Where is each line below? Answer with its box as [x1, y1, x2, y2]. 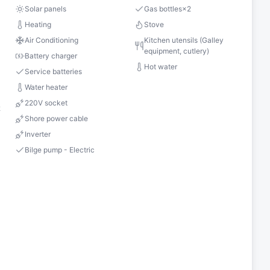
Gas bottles [144, 4, 183, 14]
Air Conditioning [25, 36, 79, 45]
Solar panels [25, 4, 67, 14]
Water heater [25, 83, 68, 92]
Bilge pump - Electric [25, 145, 95, 155]
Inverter [25, 130, 51, 139]
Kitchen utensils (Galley [144, 36, 224, 45]
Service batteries [25, 67, 83, 77]
